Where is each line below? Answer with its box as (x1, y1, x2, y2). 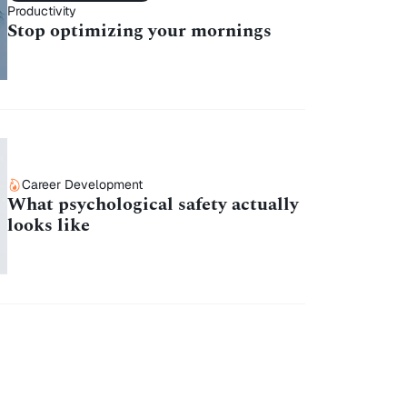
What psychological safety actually (6, 191, 299, 219)
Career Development (21, 176, 143, 194)
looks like (6, 212, 90, 240)
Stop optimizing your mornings (6, 17, 272, 45)
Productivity (6, 3, 76, 20)
